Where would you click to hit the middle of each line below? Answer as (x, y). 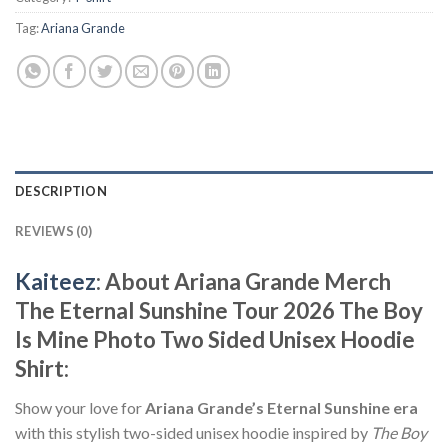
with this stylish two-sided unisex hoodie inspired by (193, 432)
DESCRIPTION (61, 191)
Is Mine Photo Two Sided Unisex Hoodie (215, 340)
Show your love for (80, 407)
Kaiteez (55, 282)
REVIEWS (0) (53, 231)
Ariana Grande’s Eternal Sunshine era (281, 407)
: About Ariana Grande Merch (243, 282)
